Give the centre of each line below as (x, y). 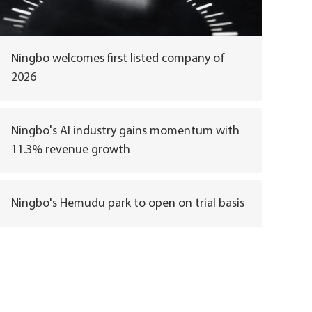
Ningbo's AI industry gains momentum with (125, 132)
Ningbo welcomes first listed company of (118, 59)
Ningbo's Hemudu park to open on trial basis (128, 204)
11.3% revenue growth (71, 150)
